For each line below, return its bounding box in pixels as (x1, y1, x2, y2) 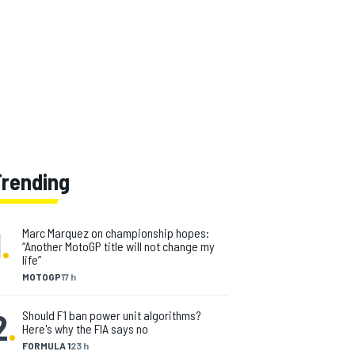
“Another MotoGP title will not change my (22, 239, 215, 254)
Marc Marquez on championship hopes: (22, 225, 209, 240)
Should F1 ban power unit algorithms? (22, 307, 201, 323)
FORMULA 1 (22, 340, 71, 351)
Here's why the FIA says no (22, 321, 148, 336)
